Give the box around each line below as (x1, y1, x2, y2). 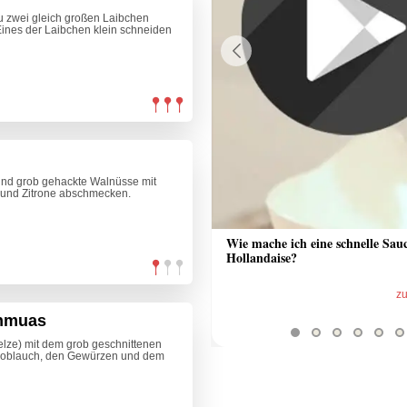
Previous (220, 65, 256, 75)
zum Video (125, 288, 178, 302)
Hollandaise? (226, 248, 297, 268)
